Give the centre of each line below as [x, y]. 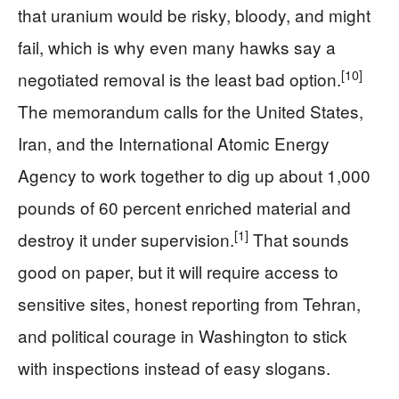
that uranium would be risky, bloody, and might [194, 15]
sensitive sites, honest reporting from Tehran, [189, 303]
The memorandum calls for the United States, [191, 111]
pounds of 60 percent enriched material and [184, 207]
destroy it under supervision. [126, 239]
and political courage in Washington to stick [183, 335]
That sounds [299, 239]
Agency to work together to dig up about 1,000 [194, 175]
